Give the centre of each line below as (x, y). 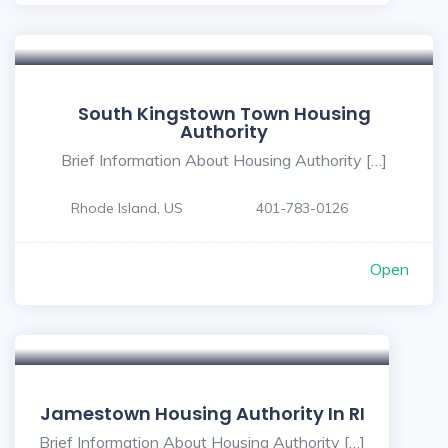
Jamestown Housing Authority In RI (202, 413)
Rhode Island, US (127, 208)
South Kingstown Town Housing (224, 113)
